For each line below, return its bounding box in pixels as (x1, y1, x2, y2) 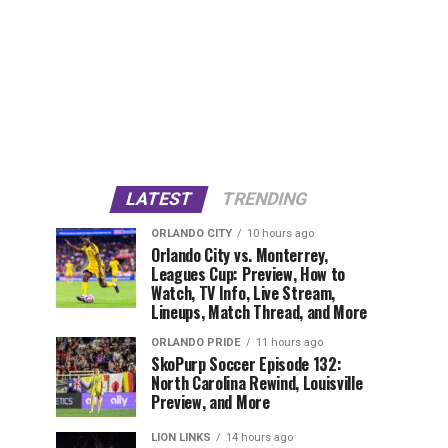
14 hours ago (226, 431, 293, 445)
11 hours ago (256, 336, 323, 350)
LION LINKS (151, 431, 211, 445)
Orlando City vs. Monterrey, (151, 243, 328, 268)
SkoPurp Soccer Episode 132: (151, 352, 342, 377)
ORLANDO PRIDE (151, 336, 241, 350)
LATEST (122, 189, 195, 210)
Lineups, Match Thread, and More (151, 300, 368, 325)
